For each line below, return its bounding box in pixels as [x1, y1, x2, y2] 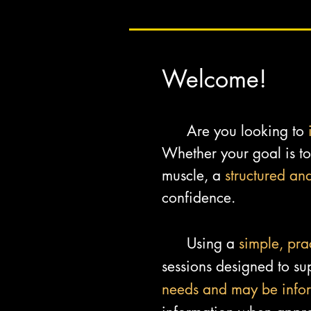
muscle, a [162, 166, 225, 185]
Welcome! [162, 63, 267, 94]
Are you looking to [187, 121, 308, 140]
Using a [162, 234, 239, 253]
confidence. [162, 188, 235, 207]
